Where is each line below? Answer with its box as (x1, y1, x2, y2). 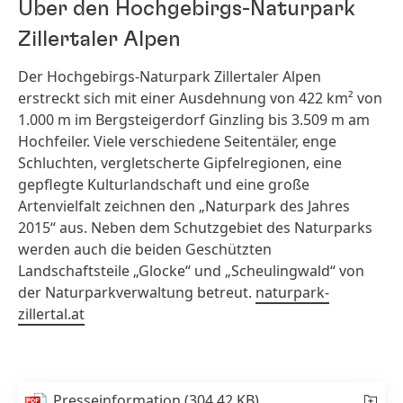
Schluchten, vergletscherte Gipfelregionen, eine (18, 153, 342, 173)
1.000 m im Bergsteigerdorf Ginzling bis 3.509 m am (18, 110, 370, 130)
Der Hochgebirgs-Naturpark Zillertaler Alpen (18, 67, 321, 86)
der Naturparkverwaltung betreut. (18, 282, 255, 302)
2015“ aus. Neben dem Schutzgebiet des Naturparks (18, 218, 372, 237)
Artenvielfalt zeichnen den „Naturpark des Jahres (18, 196, 350, 216)
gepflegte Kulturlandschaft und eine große (18, 175, 309, 194)
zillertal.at (18, 304, 85, 324)
